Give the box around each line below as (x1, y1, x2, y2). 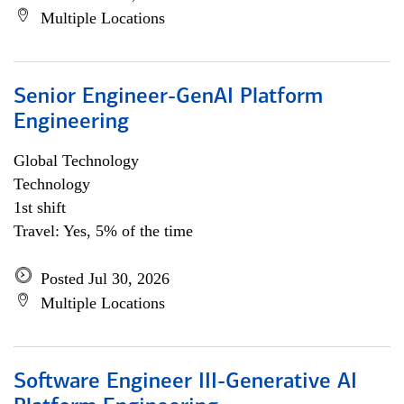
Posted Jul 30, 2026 (41, 270, 170, 288)
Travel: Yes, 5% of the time (14, 222, 193, 240)
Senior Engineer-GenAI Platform (14, 87, 323, 108)
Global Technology (14, 151, 139, 170)
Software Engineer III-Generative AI (14, 372, 357, 393)
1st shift (14, 198, 66, 216)
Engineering (14, 112, 129, 133)
